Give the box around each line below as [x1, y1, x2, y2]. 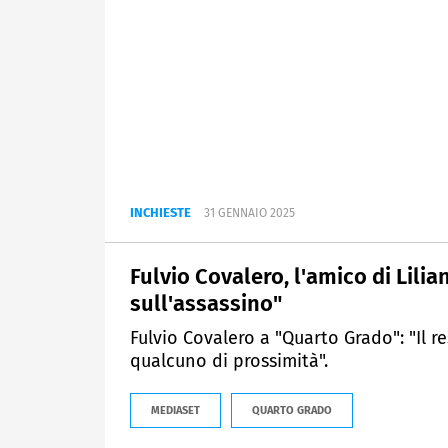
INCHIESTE [130, 205, 191, 221]
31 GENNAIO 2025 [204, 206, 295, 221]
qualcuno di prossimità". [130, 350, 328, 373]
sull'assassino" [130, 290, 282, 318]
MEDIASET [151, 404, 200, 418]
